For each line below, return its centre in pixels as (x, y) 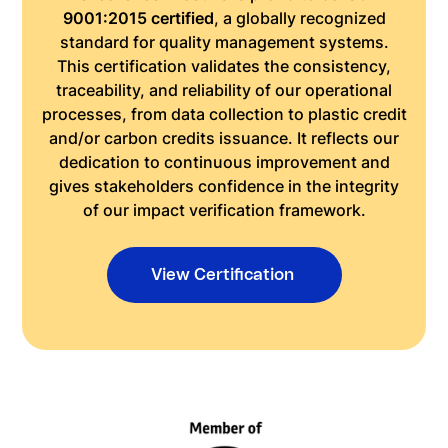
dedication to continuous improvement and (224, 162)
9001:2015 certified (138, 18)
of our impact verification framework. (224, 210)
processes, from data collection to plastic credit (224, 114)
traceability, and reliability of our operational (224, 90)
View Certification (222, 274)
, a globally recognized (299, 18)
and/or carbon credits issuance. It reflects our (224, 138)
